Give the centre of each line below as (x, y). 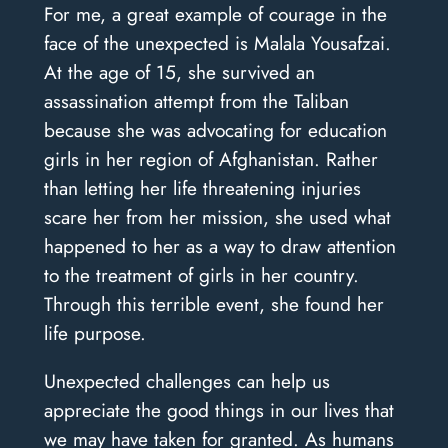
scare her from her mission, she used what (217, 216)
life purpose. (94, 332)
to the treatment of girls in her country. (201, 274)
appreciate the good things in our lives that (218, 409)
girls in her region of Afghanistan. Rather (210, 158)
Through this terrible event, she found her (213, 303)
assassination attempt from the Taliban (196, 100)
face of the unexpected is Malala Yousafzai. (217, 42)
